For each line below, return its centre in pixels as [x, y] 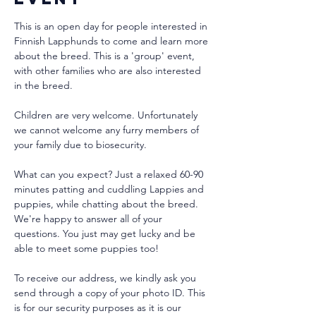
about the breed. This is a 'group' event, [106, 56]
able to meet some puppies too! [86, 248]
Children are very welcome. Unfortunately [107, 115]
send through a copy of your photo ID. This [111, 293]
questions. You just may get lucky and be [106, 233]
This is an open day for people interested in [112, 26]
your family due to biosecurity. [80, 145]
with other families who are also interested [109, 71]
